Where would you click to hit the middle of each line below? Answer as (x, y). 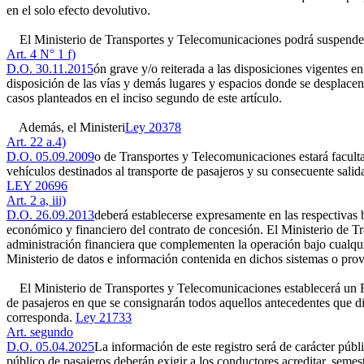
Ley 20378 (153, 127)
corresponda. (41, 317)
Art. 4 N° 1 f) (41, 54)
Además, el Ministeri (66, 127)
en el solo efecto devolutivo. (78, 10)
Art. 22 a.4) (36, 142)
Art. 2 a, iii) (36, 200)
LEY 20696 (37, 186)
